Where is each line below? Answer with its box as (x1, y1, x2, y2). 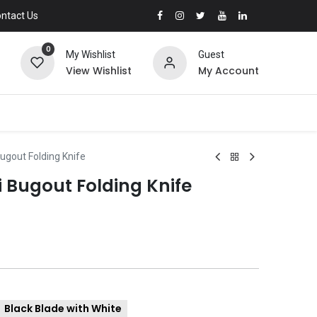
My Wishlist (65, 49, 115, 61)
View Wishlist (65, 64, 132, 79)
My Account (197, 64, 259, 79)
